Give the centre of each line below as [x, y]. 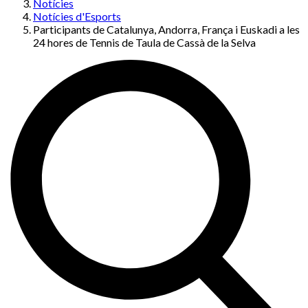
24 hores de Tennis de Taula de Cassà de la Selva [144, 42]
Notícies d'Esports [77, 16]
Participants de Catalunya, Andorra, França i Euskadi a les [166, 29]
